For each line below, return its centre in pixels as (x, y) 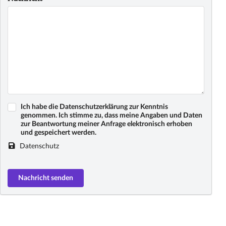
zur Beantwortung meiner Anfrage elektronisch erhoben (106, 124)
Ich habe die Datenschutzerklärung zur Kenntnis (94, 107)
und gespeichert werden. (58, 133)
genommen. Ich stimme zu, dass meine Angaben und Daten (111, 116)
